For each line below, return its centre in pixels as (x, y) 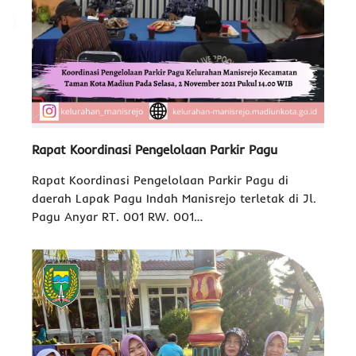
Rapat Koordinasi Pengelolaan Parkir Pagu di (160, 180)
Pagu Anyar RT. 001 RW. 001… (117, 217)
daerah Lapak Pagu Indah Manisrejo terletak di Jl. (174, 198)
